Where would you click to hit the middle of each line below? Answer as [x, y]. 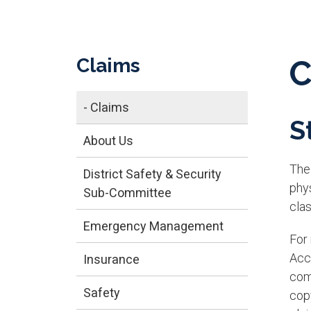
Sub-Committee [127, 192]
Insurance [111, 259]
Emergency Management [153, 226]
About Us [108, 140]
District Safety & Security [152, 174]
